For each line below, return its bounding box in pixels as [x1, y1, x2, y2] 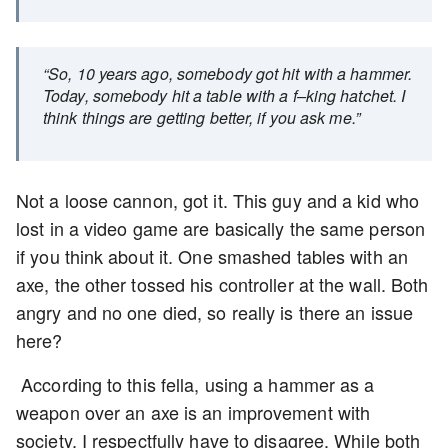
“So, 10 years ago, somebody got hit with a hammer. [43, 62, 413, 85]
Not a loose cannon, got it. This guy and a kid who [16, 187, 420, 213]
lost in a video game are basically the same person [16, 215, 426, 241]
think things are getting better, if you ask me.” [43, 106, 360, 129]
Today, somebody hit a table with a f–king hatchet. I [43, 84, 406, 107]
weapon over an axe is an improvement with [16, 399, 371, 425]
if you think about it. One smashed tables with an [16, 243, 408, 269]
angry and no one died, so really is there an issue [16, 299, 414, 325]
